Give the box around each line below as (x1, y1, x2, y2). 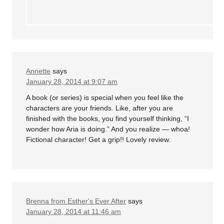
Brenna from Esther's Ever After (26, 196, 126, 205)
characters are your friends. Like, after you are (26, 103, 173, 112)
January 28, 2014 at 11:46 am (26, 207, 121, 215)
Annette (26, 67, 51, 75)
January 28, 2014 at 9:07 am (26, 77, 118, 86)
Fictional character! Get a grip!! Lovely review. (26, 135, 171, 143)
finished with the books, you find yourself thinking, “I (26, 114, 189, 122)
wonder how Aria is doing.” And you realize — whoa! (26, 124, 190, 133)
